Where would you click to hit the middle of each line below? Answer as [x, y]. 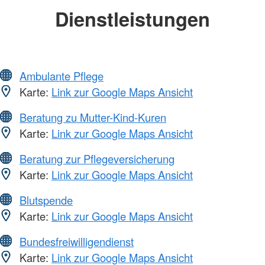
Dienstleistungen [132, 18]
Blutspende [46, 200]
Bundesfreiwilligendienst [77, 242]
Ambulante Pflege [62, 76]
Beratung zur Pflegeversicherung [97, 159]
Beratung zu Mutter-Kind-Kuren [93, 117]
